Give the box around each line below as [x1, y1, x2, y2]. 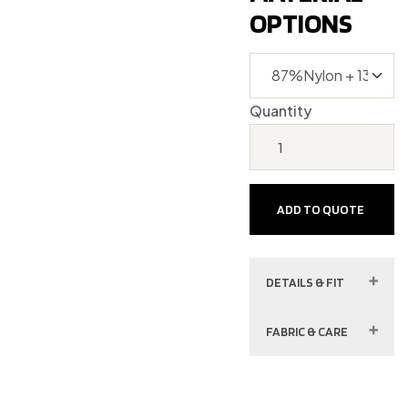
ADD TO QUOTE [277, 202, 365, 218]
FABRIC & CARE [266, 324, 349, 340]
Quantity [250, 101, 312, 121]
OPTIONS [250, 5, 353, 39]
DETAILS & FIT [266, 275, 345, 291]
